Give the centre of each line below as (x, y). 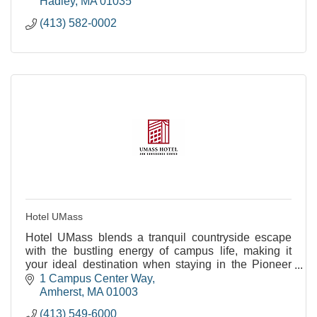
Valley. (42, 278)
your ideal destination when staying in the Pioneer (158, 264)
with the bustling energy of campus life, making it (158, 251)
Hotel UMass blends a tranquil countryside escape (158, 237)
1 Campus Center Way (96, 278)
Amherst (60, 292)
